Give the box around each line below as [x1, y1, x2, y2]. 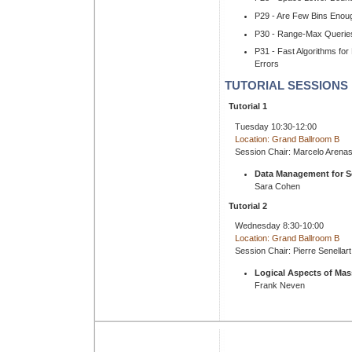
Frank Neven [255, 280, 305, 291]
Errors [255, 59, 279, 69]
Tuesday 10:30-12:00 [235, 121, 317, 131]
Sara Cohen [255, 181, 300, 191]
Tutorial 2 [229, 200, 267, 211]
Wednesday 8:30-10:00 [235, 221, 324, 231]
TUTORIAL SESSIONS [225, 79, 348, 93]
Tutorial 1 [229, 101, 267, 112]
